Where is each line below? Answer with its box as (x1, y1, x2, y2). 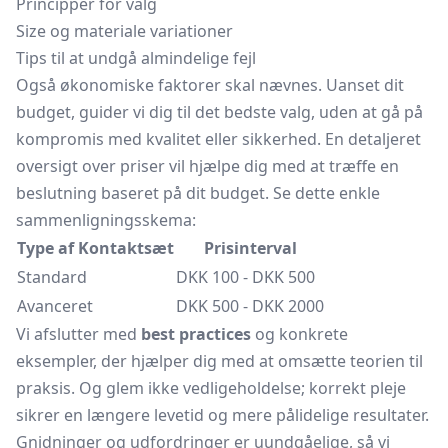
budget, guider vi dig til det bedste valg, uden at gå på (16, 101, 423, 123)
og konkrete (251, 323, 348, 345)
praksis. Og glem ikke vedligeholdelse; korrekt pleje (16, 377, 406, 399)
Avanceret (17, 295, 93, 317)
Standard (17, 266, 87, 288)
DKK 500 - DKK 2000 (176, 295, 324, 317)
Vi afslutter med (16, 323, 141, 345)
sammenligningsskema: (16, 209, 196, 231)
